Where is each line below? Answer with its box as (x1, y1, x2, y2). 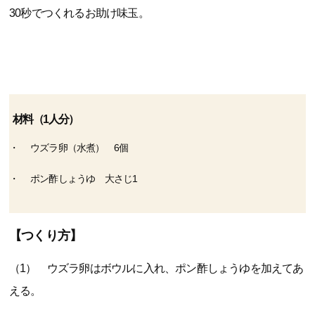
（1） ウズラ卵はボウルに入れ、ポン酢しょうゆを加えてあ (9, 262, 304, 275)
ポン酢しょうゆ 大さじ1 (30, 173, 138, 185)
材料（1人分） (13, 113, 79, 126)
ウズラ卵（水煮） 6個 (30, 142, 129, 154)
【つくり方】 (9, 229, 82, 243)
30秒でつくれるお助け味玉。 (9, 7, 149, 20)
